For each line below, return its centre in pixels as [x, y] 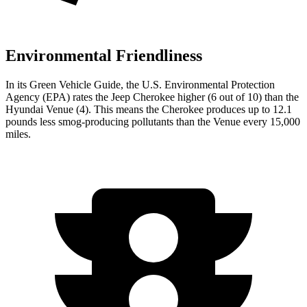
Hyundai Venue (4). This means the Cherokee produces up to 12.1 [149, 109]
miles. [18, 134]
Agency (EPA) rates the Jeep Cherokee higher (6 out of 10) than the [152, 97]
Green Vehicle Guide [75, 84]
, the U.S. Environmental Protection [198, 84]
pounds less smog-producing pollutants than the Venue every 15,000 [153, 121]
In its [17, 84]
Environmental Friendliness [104, 55]
